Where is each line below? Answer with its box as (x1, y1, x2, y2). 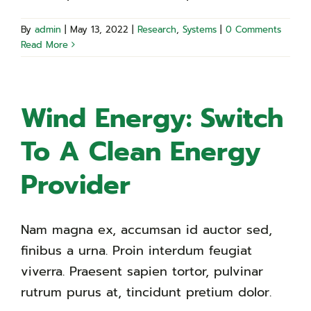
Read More (21, 37, 68, 51)
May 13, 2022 (70, 22, 128, 36)
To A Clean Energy (21, 131, 261, 171)
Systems (183, 22, 217, 36)
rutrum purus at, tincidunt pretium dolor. (21, 282, 271, 302)
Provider (21, 165, 131, 205)
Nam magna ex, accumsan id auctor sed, (21, 219, 272, 239)
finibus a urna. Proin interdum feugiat (21, 240, 252, 260)
